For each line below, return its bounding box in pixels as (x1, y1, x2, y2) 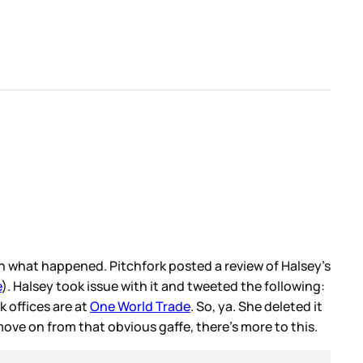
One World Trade (90, 297, 190, 316)
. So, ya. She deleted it (190, 297, 322, 316)
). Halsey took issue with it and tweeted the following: (2, 277, 325, 296)
